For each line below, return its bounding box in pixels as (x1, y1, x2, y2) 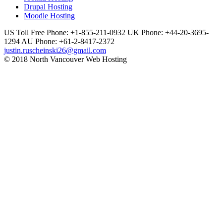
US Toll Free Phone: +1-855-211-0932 (4, 28, 125, 37)
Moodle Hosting (24, 11, 75, 20)
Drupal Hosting (24, 2, 72, 11)
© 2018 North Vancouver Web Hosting (4, 55, 127, 63)
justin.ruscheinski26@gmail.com (4, 46, 106, 55)
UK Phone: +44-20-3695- (127, 28, 209, 37)
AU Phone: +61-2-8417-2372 (21, 37, 114, 46)
